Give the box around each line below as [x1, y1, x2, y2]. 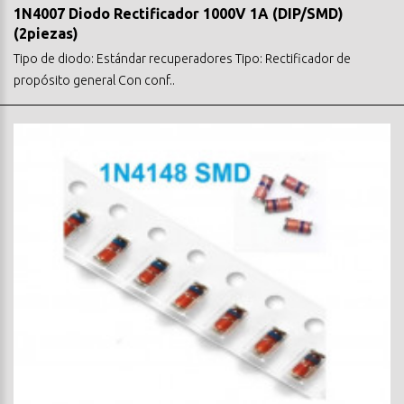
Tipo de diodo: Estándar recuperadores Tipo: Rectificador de [14, 50, 351, 66]
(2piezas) [14, 24, 78, 41]
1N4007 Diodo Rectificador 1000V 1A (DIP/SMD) [14, 5, 344, 22]
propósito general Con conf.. [14, 72, 175, 87]
